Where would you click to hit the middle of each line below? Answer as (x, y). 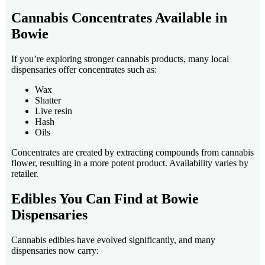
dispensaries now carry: (55, 251)
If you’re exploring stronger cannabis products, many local (120, 59)
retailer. (25, 174)
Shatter (48, 101)
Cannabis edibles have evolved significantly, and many (113, 240)
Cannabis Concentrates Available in (119, 18)
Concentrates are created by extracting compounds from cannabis (132, 153)
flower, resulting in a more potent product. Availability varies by (130, 163)
